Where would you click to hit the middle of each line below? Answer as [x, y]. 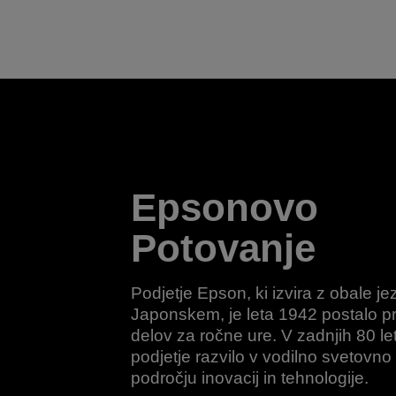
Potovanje [223, 248]
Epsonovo [224, 207]
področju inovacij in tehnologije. [249, 378]
